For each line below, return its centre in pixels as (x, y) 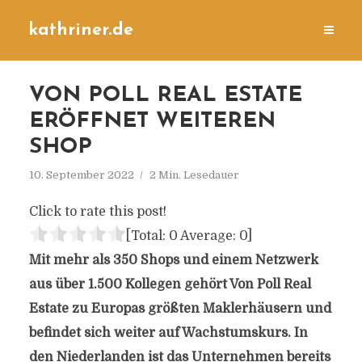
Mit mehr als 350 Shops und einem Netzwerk (173, 260)
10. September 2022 (81, 175)
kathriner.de (81, 30)
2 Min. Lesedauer (194, 175)
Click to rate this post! (97, 212)
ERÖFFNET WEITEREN (152, 122)
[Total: (147, 236)
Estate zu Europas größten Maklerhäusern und (180, 309)
